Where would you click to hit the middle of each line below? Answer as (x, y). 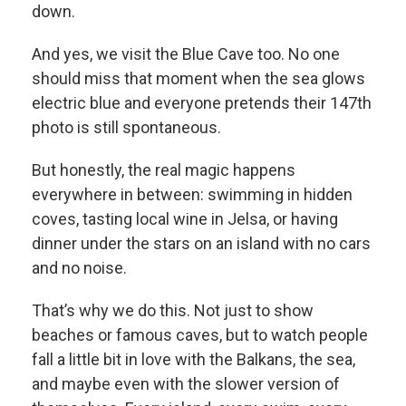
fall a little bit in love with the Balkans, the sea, (193, 360)
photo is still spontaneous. (126, 128)
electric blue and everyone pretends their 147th (202, 103)
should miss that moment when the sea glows (198, 79)
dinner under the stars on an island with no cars (201, 244)
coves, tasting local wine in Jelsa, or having (185, 219)
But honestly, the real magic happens (164, 170)
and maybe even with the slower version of (186, 384)
